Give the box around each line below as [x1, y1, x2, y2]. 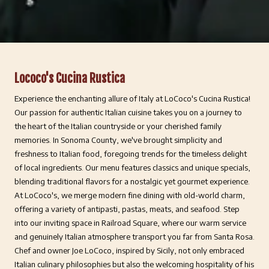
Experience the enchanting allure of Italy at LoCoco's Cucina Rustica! [14, 93, 250, 103]
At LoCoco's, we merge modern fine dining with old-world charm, [14, 190, 245, 200]
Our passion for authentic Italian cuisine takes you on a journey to [14, 107, 242, 117]
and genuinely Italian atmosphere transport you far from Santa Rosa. [14, 231, 255, 241]
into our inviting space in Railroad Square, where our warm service [14, 217, 246, 228]
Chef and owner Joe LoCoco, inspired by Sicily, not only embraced [14, 245, 244, 255]
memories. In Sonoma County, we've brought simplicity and [14, 134, 222, 145]
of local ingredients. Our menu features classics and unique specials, [14, 162, 250, 172]
